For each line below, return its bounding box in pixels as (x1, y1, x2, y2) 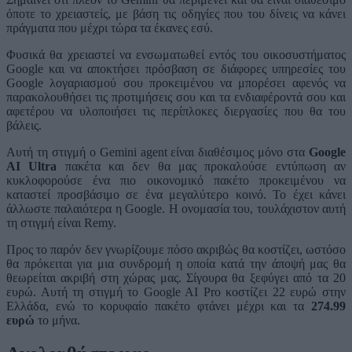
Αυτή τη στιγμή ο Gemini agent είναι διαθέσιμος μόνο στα (6, 145, 309, 159)
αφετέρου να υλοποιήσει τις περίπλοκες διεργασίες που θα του (6, 104, 346, 119)
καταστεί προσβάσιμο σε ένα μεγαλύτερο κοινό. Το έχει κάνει (6, 188, 346, 202)
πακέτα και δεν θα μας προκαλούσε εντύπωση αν (57, 159, 346, 174)
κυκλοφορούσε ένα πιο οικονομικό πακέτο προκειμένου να (6, 174, 346, 188)
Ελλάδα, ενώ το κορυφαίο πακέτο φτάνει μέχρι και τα (6, 299, 311, 313)
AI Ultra (6, 159, 57, 174)
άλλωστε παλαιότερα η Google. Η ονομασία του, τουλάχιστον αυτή (6, 202, 346, 216)
